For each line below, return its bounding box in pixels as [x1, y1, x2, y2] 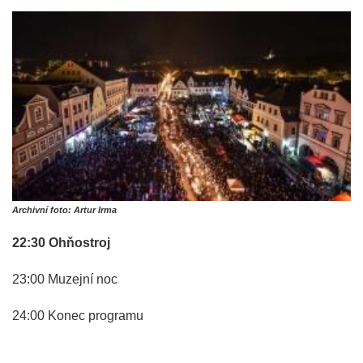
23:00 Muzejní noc [12, 272, 117, 287]
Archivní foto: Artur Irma [12, 205, 117, 216]
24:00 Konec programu [12, 309, 143, 323]
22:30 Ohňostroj [12, 236, 110, 250]
